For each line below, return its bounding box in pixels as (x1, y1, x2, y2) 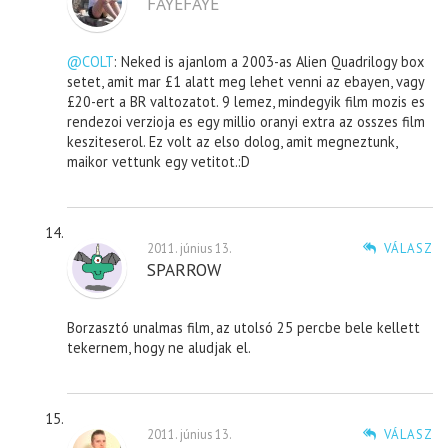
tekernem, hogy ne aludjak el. (67, 337, 252, 357)
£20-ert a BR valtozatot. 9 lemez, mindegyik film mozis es (67, 91, 426, 111)
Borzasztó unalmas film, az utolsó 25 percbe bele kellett (67, 317, 421, 337)
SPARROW (147, 257, 222, 281)
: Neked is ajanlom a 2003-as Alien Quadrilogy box (114, 51, 425, 71)
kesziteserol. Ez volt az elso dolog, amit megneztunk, (67, 131, 398, 151)
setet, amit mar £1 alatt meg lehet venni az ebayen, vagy (67, 71, 425, 91)
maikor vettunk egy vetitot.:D (67, 151, 251, 171)
